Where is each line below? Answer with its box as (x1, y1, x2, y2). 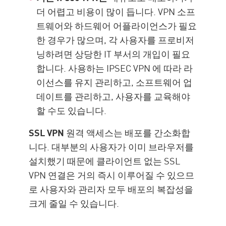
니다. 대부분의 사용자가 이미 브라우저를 (29, 140, 194, 153)
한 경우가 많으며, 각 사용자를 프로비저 (36, 33, 195, 46)
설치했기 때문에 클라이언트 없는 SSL (29, 154, 181, 167)
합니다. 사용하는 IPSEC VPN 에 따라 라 (36, 61, 193, 75)
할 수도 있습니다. (36, 103, 107, 117)
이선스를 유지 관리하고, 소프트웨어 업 (36, 75, 193, 89)
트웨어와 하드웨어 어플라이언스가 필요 (36, 19, 197, 32)
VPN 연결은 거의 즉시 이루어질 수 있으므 (29, 168, 195, 182)
